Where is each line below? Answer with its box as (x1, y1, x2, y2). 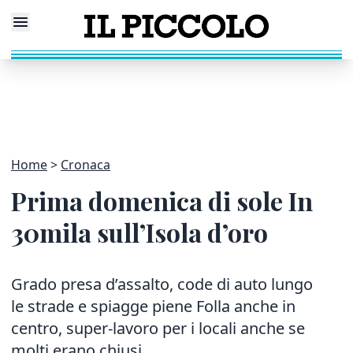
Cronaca (61, 156, 110, 173)
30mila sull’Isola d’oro (11, 215, 268, 249)
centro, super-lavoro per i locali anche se (11, 318, 305, 339)
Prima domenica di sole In (11, 184, 313, 217)
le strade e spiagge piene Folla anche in (11, 295, 295, 317)
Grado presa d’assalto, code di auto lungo (11, 273, 313, 295)
